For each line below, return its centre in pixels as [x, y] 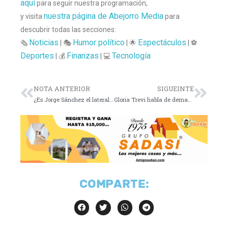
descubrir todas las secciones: [68, 29]
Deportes [37, 55]
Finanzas [83, 55]
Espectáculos [162, 42]
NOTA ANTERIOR [62, 88]
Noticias [44, 42]
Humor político [99, 42]
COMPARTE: [114, 184]
